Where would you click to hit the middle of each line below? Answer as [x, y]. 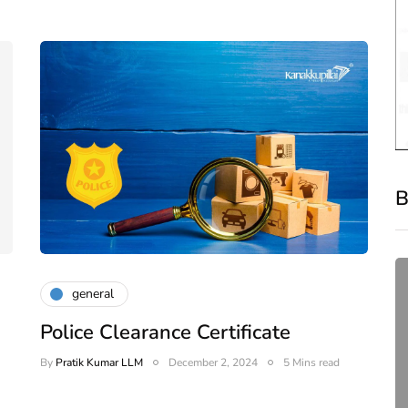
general [93, 294]
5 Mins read [311, 362]
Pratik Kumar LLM [99, 362]
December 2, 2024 [213, 362]
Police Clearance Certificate [165, 332]
